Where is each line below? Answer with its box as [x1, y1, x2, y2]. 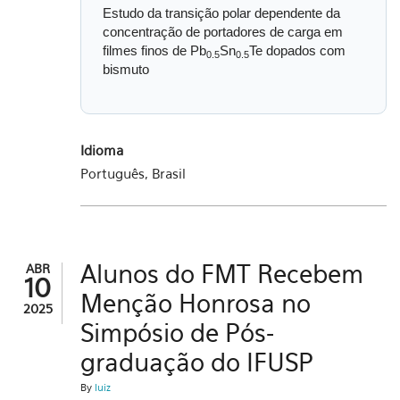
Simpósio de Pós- [80, 318, 274, 347]
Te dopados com [249, 43, 346, 58]
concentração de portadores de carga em [103, 24, 343, 39]
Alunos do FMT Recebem [80, 259, 363, 288]
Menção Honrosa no [80, 288, 311, 318]
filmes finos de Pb [103, 43, 206, 58]
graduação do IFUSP [80, 347, 313, 377]
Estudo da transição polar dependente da [103, 5, 340, 21]
